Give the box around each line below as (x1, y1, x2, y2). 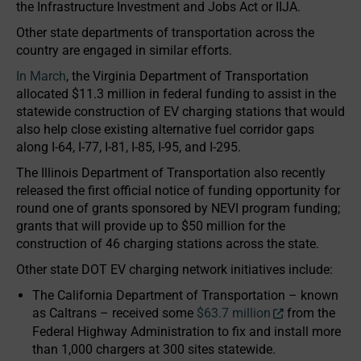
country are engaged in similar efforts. (16, 43, 232, 59)
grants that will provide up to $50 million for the (16, 218, 285, 234)
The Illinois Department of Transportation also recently (16, 165, 326, 181)
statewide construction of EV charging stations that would (16, 104, 345, 120)
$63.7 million (197, 305, 271, 322)
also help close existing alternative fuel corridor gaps (16, 122, 314, 138)
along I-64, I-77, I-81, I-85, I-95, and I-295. (16, 139, 241, 156)
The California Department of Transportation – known (32, 288, 338, 304)
